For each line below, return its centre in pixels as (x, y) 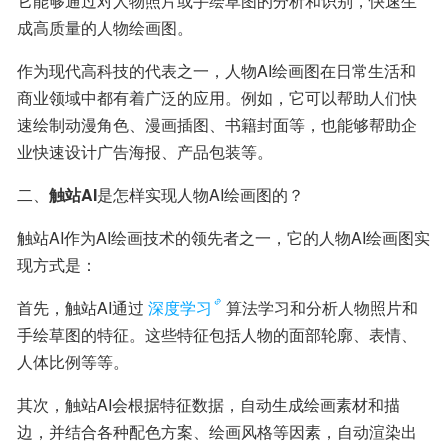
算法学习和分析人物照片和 (322, 307)
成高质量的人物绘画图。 (105, 27)
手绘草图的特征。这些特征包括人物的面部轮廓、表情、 (217, 334)
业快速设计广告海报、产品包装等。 (145, 151)
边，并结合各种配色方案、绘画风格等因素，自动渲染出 (217, 431)
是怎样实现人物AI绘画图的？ (200, 194)
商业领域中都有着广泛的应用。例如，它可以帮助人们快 (217, 97)
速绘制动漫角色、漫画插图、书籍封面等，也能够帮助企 (217, 124)
